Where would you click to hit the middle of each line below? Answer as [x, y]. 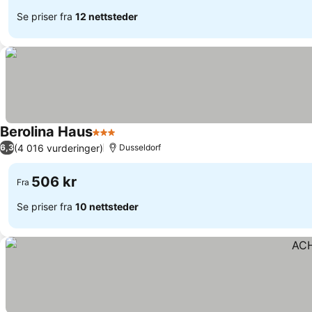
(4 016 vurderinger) [58, 148]
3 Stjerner [118, 139]
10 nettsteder [107, 206]
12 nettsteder [107, 16]
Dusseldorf [140, 147]
